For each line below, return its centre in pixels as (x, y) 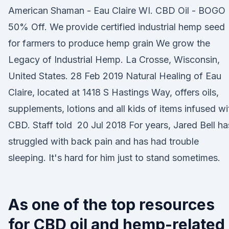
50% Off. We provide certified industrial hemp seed (117, 27)
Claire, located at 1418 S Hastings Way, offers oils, (113, 92)
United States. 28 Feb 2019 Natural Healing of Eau (115, 76)
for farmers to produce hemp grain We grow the (109, 43)
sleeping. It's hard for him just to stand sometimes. (114, 158)
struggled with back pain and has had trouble (104, 141)
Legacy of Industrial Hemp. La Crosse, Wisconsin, (114, 60)
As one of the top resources (111, 204)
